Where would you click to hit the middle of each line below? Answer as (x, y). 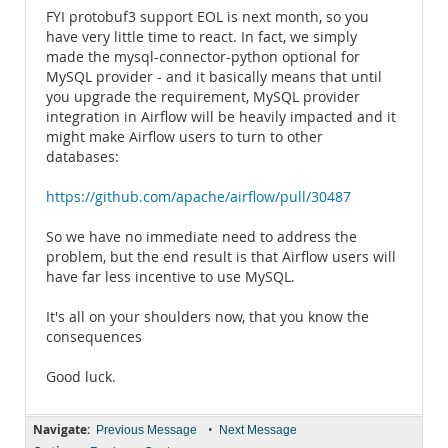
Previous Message (146, 430)
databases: (82, 157)
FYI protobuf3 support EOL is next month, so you (207, 17)
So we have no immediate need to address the (201, 237)
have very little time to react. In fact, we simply (201, 37)
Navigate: (61, 429)
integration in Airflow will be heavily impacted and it (221, 117)
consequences (94, 337)
